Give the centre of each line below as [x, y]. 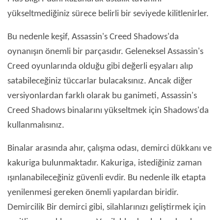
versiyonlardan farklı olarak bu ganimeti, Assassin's [102, 96]
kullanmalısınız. [36, 126]
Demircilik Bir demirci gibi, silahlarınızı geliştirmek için [107, 208]
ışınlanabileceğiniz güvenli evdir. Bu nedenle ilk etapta [107, 178]
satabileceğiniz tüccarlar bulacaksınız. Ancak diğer [100, 82]
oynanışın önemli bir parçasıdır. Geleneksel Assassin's [105, 52]
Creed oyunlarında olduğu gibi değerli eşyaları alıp [100, 67]
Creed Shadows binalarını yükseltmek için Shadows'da [108, 111]
